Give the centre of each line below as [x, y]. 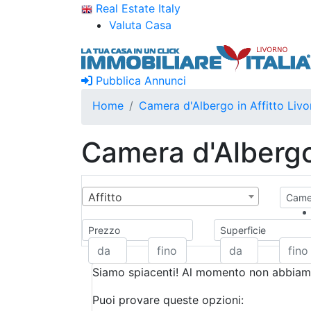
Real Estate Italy [136, 8]
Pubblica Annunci [139, 81]
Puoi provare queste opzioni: [168, 300]
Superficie [243, 230]
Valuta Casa [140, 25]
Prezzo [104, 230]
